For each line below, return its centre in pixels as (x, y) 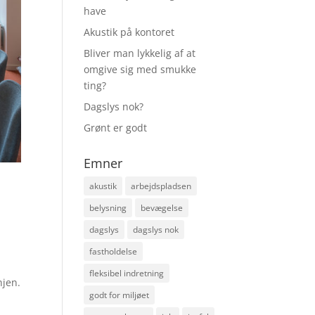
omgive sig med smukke (140, 69)
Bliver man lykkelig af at (140, 53)
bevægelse (162, 208)
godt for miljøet (120, 295)
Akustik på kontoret (129, 32)
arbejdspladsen (161, 186)
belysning (108, 208)
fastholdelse (114, 251)
